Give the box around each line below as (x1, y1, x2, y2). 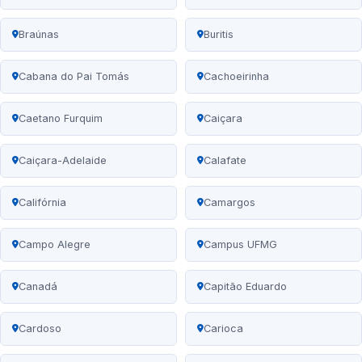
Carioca (204, 322, 243, 335)
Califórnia (19, 196, 66, 209)
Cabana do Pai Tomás (19, 70, 129, 83)
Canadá (19, 280, 57, 293)
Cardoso (19, 322, 61, 335)
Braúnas (19, 28, 59, 41)
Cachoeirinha (204, 70, 269, 83)
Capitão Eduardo (204, 280, 287, 293)
